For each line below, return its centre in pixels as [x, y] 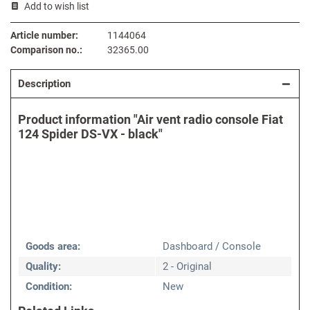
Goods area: [53, 247]
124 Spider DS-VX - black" [90, 134]
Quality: [43, 267]
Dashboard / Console [212, 247]
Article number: [44, 36]
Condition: [49, 287]
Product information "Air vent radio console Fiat [151, 120]
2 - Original [187, 267]
